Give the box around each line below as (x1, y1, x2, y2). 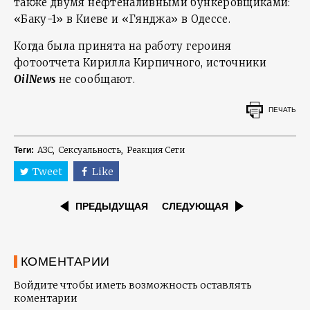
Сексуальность (58, 145, 121, 155)
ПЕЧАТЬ (268, 105, 296, 113)
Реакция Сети (127, 145, 185, 155)
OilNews (14, 73, 56, 86)
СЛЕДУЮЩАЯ (162, 201, 228, 212)
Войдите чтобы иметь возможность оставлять (14, 279, 252, 292)
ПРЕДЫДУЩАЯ (75, 201, 148, 212)
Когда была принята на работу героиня (14, 39, 232, 53)
